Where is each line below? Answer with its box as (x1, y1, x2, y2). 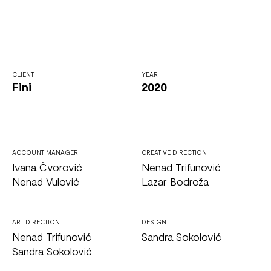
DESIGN (142, 218, 166, 226)
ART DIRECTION (12, 218, 60, 226)
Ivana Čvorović (12, 160, 82, 174)
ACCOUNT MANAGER (12, 148, 78, 157)
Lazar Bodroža (142, 175, 209, 189)
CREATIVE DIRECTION (142, 148, 207, 157)
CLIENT (12, 70, 34, 79)
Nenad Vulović (12, 175, 79, 189)
